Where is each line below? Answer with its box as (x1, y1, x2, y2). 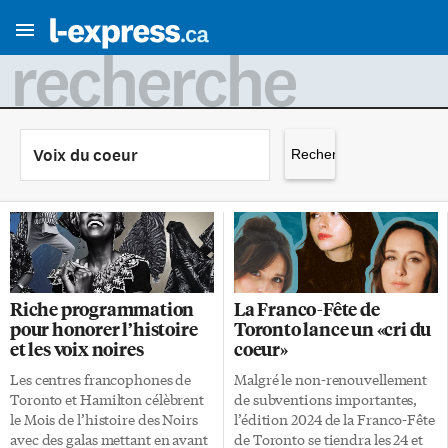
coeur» (234, 336, 288, 362)
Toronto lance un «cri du (234, 316, 432, 342)
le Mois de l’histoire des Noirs (10, 409, 198, 430)
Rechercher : (334, 129, 413, 149)
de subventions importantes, (234, 389, 418, 410)
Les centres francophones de (10, 369, 192, 390)
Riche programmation (10, 296, 195, 322)
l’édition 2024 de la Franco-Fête (234, 409, 435, 430)
